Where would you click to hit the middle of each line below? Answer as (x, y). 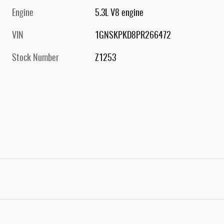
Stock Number (35, 59)
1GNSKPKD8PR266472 (133, 36)
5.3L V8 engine (119, 14)
